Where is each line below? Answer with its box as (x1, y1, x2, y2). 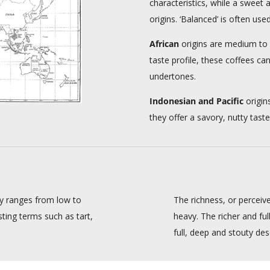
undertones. (149, 71, 196, 83)
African (149, 38, 180, 50)
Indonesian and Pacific (149, 95, 244, 107)
